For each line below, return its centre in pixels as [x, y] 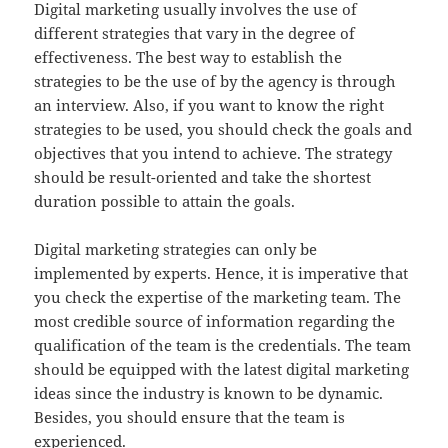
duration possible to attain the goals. [165, 200]
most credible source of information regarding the [215, 320]
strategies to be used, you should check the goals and [223, 128]
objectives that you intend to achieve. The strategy [213, 152]
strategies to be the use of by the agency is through [215, 80]
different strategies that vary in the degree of [195, 32]
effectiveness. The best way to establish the [188, 56]
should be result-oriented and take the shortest [203, 176]
